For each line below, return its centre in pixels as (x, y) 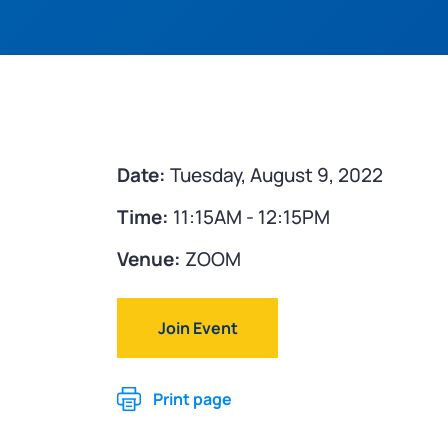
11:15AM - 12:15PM (249, 217)
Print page (192, 398)
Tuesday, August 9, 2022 (274, 175)
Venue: (149, 259)
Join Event (197, 328)
